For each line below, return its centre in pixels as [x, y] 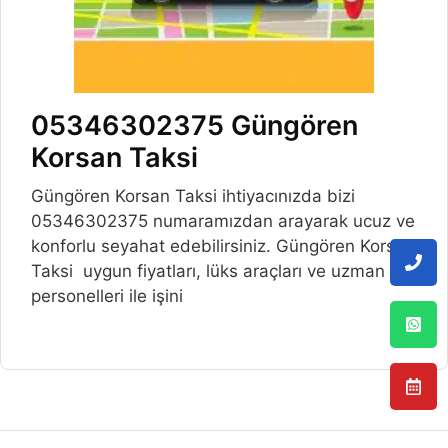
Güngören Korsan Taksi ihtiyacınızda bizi [193, 196]
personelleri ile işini [107, 296]
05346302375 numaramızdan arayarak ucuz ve [223, 221]
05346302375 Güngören [194, 126]
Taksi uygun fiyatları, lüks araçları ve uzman [208, 271]
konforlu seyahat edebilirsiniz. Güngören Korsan [223, 246]
